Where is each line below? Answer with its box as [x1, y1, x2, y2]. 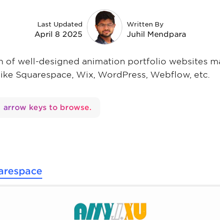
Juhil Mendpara [126, 30, 186, 39]
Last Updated [37, 21, 82, 28]
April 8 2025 [34, 30, 82, 39]
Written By [126, 21, 164, 28]
